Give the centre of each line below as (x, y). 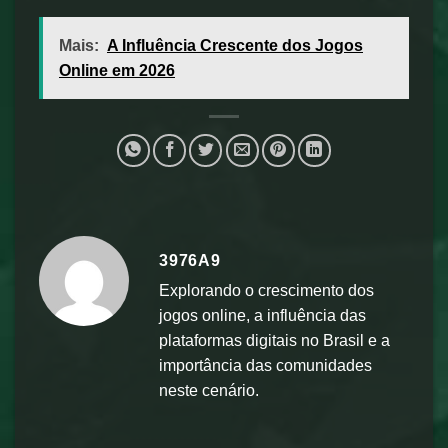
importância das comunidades (265, 365)
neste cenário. (209, 390)
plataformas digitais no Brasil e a (274, 340)
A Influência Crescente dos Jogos (235, 45)
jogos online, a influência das (262, 315)
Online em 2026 (117, 70)
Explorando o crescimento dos (266, 290)
